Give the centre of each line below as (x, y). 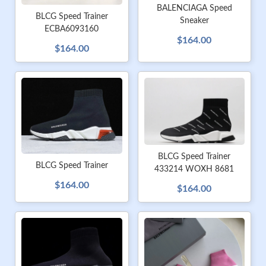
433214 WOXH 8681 (194, 170)
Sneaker (194, 21)
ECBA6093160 (72, 29)
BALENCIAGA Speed (194, 9)
